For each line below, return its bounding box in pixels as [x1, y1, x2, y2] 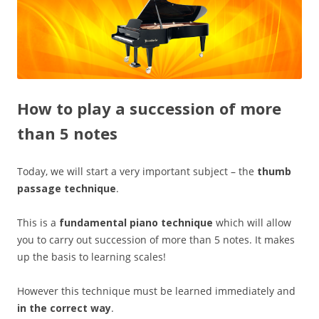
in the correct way [17, 301, 111, 315]
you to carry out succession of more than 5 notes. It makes [17, 233, 295, 247]
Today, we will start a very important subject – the [17, 164, 257, 179]
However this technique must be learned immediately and [17, 284, 296, 298]
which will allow [213, 216, 291, 230]
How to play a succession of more [17, 98, 281, 120]
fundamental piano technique [59, 216, 213, 230]
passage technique [17, 182, 116, 196]
